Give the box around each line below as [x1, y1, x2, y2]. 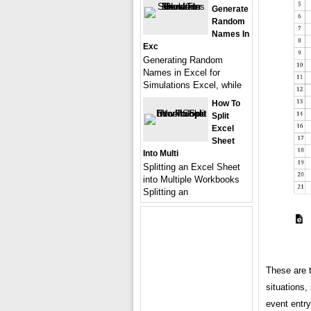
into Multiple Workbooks [143, 174, 239, 185]
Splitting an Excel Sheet [143, 161, 240, 172]
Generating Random [143, 54, 223, 65]
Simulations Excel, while [143, 79, 242, 90]
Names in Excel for [143, 67, 220, 78]
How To [212, 98, 240, 108]
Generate [212, 3, 249, 14]
